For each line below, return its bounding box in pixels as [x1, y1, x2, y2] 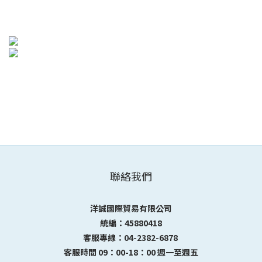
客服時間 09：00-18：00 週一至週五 [64, 246, 198, 258]
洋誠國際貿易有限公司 [90, 202, 172, 215]
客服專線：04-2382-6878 [82, 232, 180, 244]
